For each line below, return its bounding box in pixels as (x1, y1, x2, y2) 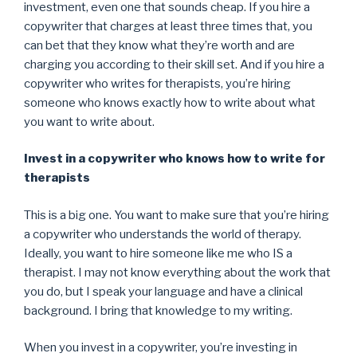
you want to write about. (24, 114, 155, 129)
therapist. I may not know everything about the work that (24, 265, 331, 280)
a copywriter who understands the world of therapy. (24, 226, 301, 241)
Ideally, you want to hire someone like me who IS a (24, 245, 292, 261)
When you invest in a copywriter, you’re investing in (24, 340, 297, 355)
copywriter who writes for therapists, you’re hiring (24, 76, 291, 91)
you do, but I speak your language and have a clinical (24, 284, 303, 299)
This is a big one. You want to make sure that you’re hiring (24, 207, 329, 222)
